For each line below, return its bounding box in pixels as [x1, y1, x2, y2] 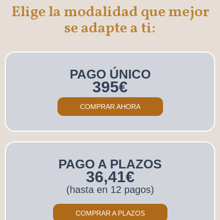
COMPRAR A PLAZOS [75, 209, 145, 217]
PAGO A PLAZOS [58, 156, 162, 171]
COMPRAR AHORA [80, 102, 140, 110]
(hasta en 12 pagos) [66, 184, 154, 195]
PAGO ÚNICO [69, 66, 151, 82]
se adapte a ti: [64, 18, 156, 39]
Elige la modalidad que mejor [11, 1, 209, 23]
